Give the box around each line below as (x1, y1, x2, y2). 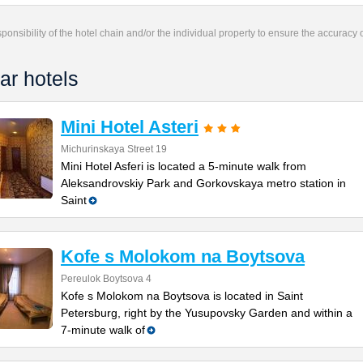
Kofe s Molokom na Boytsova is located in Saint (61, 289, 303, 302)
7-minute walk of (61, 323, 145, 336)
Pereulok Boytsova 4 (61, 273, 152, 284)
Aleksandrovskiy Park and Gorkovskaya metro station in (61, 177, 346, 190)
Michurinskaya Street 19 (61, 143, 167, 155)
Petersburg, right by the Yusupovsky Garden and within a (61, 306, 352, 319)
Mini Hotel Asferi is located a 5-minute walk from (61, 160, 306, 173)
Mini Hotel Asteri (61, 117, 199, 137)
